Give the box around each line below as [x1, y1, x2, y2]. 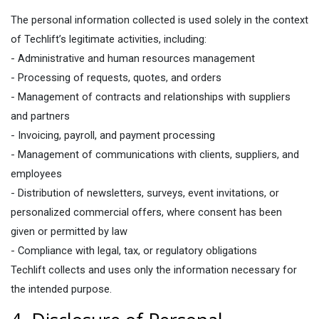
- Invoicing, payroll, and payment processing [11, 129, 215, 142]
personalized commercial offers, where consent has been [11, 206, 282, 219]
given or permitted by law [11, 225, 127, 238]
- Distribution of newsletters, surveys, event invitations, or [11, 187, 279, 199]
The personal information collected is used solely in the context [11, 14, 308, 26]
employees [11, 167, 62, 180]
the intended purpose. [11, 283, 112, 296]
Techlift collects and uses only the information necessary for [11, 263, 297, 276]
